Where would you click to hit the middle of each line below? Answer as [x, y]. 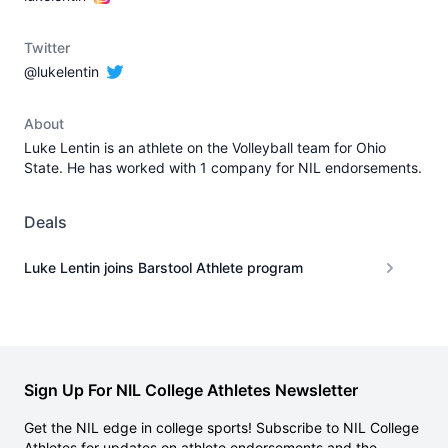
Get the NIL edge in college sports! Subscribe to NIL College [221, 427]
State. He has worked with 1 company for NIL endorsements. [223, 167]
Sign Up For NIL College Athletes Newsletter [191, 390]
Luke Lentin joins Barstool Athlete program [163, 267]
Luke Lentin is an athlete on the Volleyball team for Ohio [205, 147]
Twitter [47, 47]
